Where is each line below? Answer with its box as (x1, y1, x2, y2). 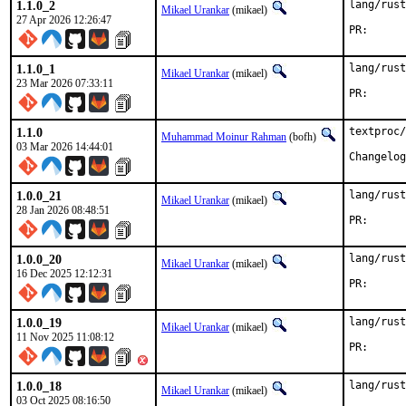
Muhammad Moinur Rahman (161, 130, 286, 143)
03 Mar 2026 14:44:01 (16, 140, 113, 153)
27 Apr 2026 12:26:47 (16, 14, 111, 26)
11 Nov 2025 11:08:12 (16, 331, 114, 343)
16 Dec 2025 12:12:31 (16, 267, 112, 280)
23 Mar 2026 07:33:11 (16, 77, 113, 90)
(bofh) (286, 130, 319, 143)
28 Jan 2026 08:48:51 (16, 204, 110, 217)
